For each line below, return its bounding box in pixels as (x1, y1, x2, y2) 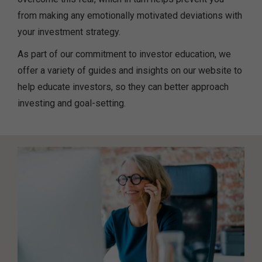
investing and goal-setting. (18, 98, 126, 109)
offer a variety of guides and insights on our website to (18, 65, 242, 77)
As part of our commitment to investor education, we (18, 49, 231, 60)
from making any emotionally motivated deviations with (18, 10, 242, 22)
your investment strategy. (18, 26, 120, 38)
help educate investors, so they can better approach (18, 81, 229, 93)
